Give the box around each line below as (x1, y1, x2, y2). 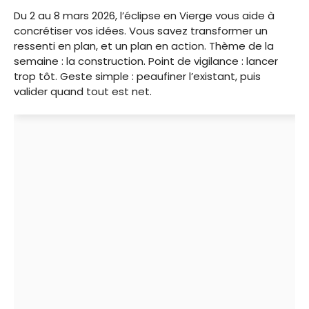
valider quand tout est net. (14, 83, 152, 99)
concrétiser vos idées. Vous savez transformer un (14, 23, 268, 38)
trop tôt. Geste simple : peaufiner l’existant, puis (14, 68, 261, 83)
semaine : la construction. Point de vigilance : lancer (14, 53, 278, 68)
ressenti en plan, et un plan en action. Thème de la (14, 38, 274, 53)
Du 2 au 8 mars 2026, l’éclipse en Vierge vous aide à (14, 8, 275, 23)
